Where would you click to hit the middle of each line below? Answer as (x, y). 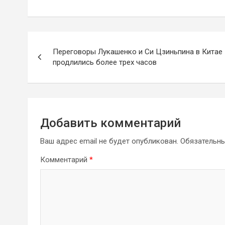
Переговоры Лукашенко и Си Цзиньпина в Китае (138, 52)
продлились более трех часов (105, 63)
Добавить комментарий (110, 123)
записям (59, 83)
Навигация (68, 41)
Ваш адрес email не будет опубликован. (109, 141)
